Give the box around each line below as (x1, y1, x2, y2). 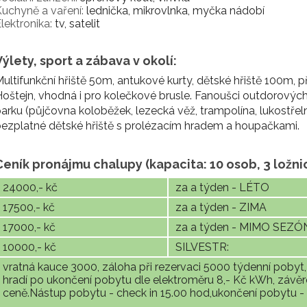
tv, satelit (52, 17, 100, 30)
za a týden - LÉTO (175, 181, 269, 194)
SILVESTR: (175, 241, 229, 254)
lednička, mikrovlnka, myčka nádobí (84, 4, 265, 17)
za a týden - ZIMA (175, 201, 267, 214)
